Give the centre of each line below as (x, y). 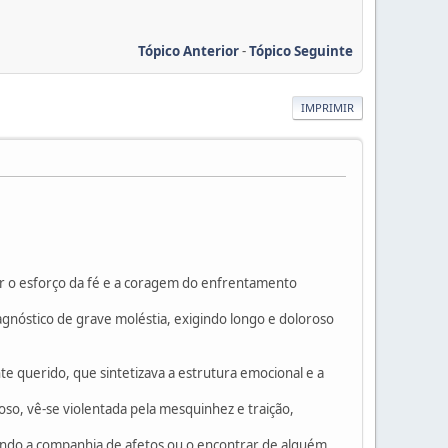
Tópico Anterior (188, 50)
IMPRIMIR (327, 107)
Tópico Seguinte (301, 50)
